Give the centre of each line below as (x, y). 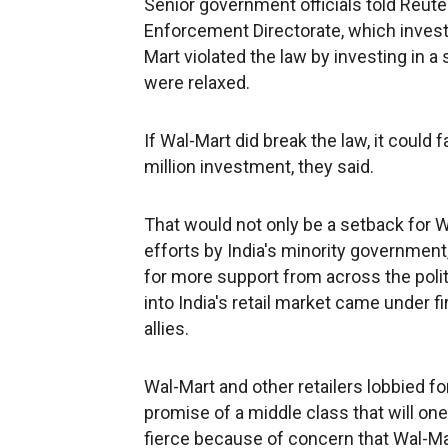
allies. (166, 328)
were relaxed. (197, 82)
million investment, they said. (259, 166)
